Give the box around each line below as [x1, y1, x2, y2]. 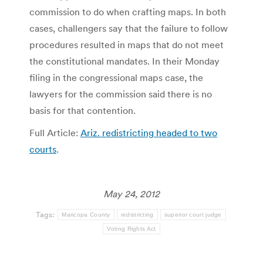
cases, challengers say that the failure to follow [29, 22, 228, 34]
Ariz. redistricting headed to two [80, 126, 217, 139]
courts [29, 143, 56, 155]
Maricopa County [62, 211, 110, 218]
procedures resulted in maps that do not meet [29, 38, 224, 50]
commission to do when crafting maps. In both [29, 5, 226, 18]
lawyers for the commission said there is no [29, 87, 212, 100]
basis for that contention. [29, 104, 136, 116]
